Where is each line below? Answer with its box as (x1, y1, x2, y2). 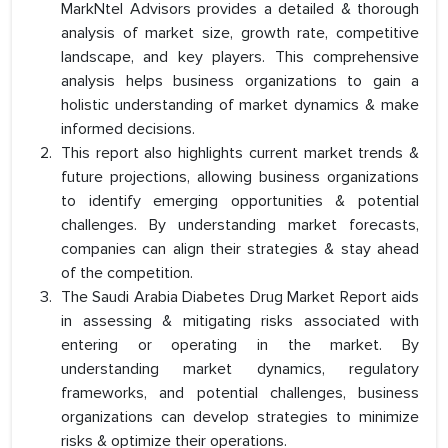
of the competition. (61, 263, 193, 284)
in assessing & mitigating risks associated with (61, 311, 419, 332)
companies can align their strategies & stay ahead (61, 239, 419, 260)
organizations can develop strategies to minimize (61, 407, 419, 428)
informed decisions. (61, 119, 195, 140)
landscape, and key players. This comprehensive (61, 47, 419, 68)
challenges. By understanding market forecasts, (61, 215, 419, 236)
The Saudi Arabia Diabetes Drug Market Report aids (61, 287, 419, 308)
